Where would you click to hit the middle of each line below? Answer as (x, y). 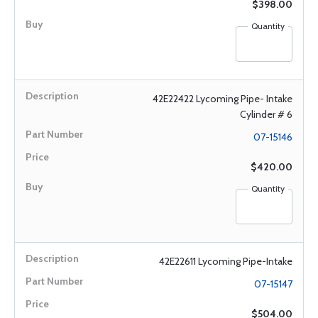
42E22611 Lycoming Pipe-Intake (226, 261)
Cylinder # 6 (266, 114)
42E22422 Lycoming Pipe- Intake (223, 99)
